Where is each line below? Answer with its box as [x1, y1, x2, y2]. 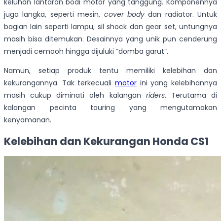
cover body [104, 9, 148, 20]
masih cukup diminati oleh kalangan [4, 90, 146, 101]
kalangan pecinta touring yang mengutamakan [4, 103, 217, 113]
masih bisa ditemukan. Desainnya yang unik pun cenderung [4, 34, 217, 44]
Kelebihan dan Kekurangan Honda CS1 [4, 134, 209, 148]
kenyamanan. [4, 115, 51, 125]
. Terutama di [164, 90, 218, 101]
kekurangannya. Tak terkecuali [4, 78, 115, 88]
